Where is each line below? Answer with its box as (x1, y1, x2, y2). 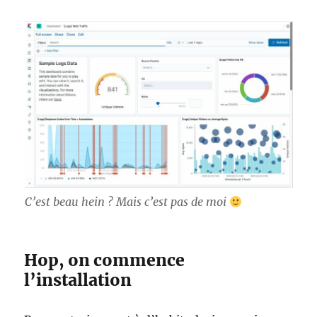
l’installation (24, 270, 132, 291)
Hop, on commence (24, 250, 185, 271)
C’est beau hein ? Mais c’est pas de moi (24, 195, 229, 209)
